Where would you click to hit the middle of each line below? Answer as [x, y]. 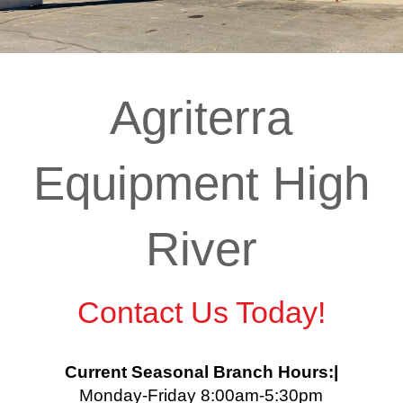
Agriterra [201, 117]
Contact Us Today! [201, 313]
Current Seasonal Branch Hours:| [201, 372]
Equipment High [201, 183]
